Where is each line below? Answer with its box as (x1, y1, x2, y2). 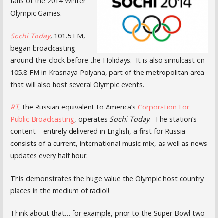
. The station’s (149, 114, 197, 124)
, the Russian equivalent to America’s (18, 102, 138, 112)
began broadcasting (10, 43, 75, 53)
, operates (74, 114, 109, 124)
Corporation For (137, 102, 189, 112)
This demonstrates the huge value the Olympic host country (10, 173, 204, 183)
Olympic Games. (10, 8, 62, 18)
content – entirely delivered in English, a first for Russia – (10, 127, 191, 136)
